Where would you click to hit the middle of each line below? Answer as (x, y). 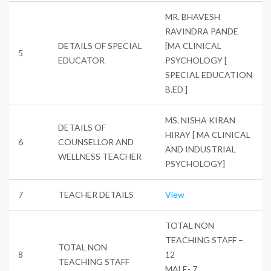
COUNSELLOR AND (96, 142)
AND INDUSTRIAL (201, 149)
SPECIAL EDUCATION (209, 74)
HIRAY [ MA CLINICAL (208, 134)
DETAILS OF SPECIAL (100, 45)
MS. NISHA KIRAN (200, 120)
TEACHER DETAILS (96, 194)
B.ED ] (176, 89)
